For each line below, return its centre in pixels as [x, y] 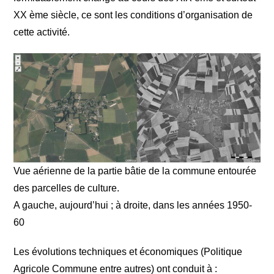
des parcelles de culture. [67, 188]
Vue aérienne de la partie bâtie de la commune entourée [135, 171]
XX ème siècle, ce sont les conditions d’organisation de [133, 15]
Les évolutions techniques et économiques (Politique [128, 252]
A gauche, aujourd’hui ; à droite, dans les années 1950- [133, 205]
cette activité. [42, 32]
